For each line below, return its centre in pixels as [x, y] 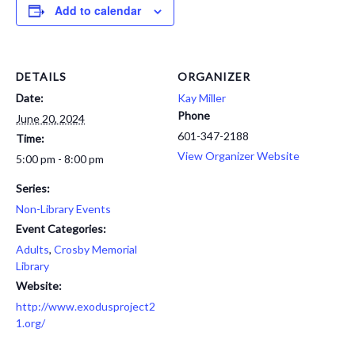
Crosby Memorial [95, 250]
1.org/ [31, 323]
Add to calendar [98, 11]
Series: [33, 189]
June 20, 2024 [50, 119]
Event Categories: [61, 229]
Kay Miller [202, 98]
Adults [32, 250]
